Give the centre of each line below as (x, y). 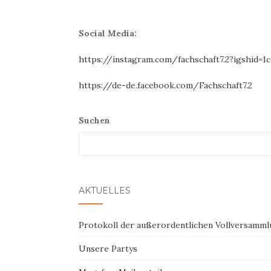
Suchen (94, 120)
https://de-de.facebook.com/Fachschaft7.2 (165, 85)
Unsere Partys (108, 249)
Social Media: (108, 33)
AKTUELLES (105, 191)
